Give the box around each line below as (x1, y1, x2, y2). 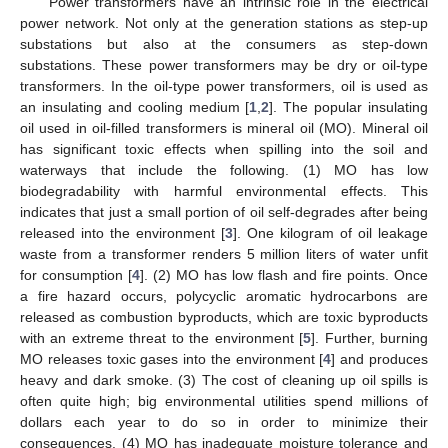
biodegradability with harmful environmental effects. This (20, 182, 428, 199)
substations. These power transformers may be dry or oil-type (20, 56, 428, 73)
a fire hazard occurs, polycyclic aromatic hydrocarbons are (20, 287, 428, 304)
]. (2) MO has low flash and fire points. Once (140, 266, 428, 283)
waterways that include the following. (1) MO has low (20, 161, 428, 178)
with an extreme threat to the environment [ (20, 329, 304, 346)
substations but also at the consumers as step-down (20, 35, 428, 52)
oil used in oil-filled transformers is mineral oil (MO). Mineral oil (20, 119, 428, 136)
